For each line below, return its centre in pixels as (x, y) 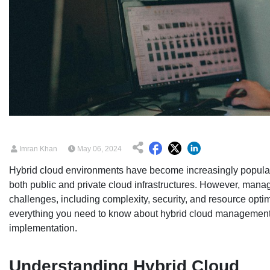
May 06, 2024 (99, 149)
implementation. (44, 228)
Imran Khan (37, 149)
